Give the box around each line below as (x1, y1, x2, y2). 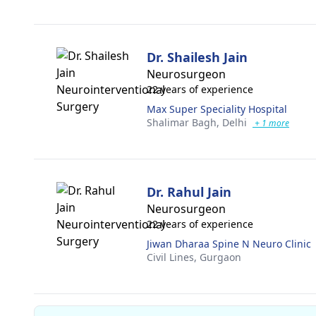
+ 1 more (253, 117, 289, 129)
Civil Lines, (147, 250, 200, 264)
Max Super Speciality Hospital (147, 102, 287, 116)
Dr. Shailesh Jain (147, 49, 248, 66)
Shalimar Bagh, (147, 116, 222, 129)
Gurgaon (200, 250, 241, 264)
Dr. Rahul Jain (147, 183, 231, 200)
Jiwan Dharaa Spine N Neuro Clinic (147, 237, 311, 250)
